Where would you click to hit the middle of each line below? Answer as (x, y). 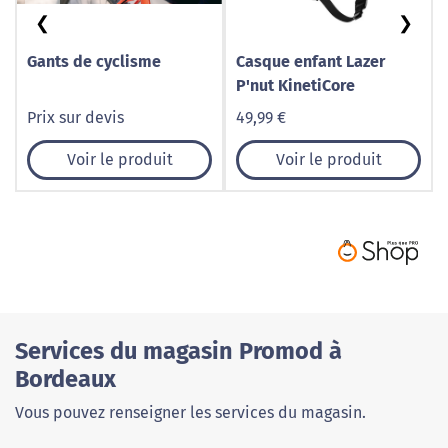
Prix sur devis (75, 117)
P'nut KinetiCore (295, 85)
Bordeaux (65, 379)
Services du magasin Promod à (178, 351)
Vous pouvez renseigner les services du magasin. (190, 413)
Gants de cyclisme (94, 61)
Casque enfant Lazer (310, 61)
